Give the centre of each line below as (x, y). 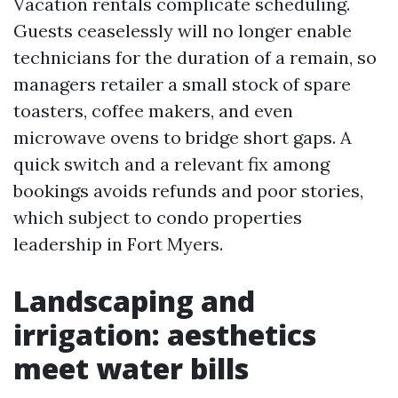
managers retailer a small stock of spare (182, 84)
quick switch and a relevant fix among (171, 164)
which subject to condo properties (158, 217)
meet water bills (131, 368)
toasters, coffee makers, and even (153, 111)
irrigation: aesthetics (165, 334)
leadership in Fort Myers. (118, 244)
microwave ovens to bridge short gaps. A (183, 137)
